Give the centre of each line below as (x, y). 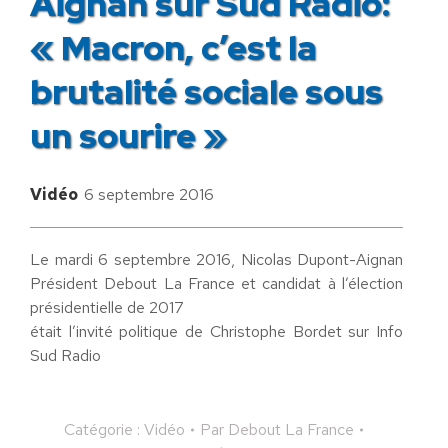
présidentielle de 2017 (109, 307)
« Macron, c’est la (173, 47)
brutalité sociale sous (206, 91)
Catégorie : (104, 429)
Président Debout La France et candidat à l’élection (216, 283)
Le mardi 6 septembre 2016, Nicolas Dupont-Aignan (216, 259)
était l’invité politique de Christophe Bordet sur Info (216, 331)
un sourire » (128, 135)
